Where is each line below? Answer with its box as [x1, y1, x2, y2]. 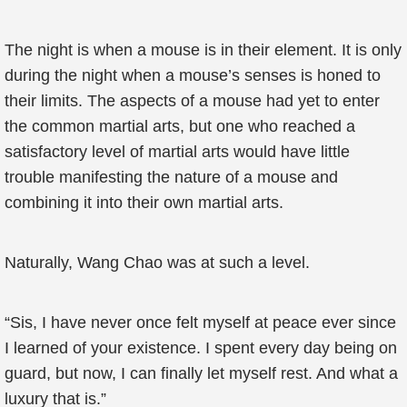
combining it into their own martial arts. [5, 194, 283, 212]
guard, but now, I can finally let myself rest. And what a [5, 364, 398, 382]
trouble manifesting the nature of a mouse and [5, 168, 338, 186]
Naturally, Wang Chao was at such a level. [5, 253, 310, 272]
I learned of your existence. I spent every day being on [5, 339, 397, 357]
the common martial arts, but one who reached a [5, 117, 355, 135]
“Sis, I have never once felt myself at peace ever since [5, 313, 396, 332]
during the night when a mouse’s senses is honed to [5, 66, 381, 84]
